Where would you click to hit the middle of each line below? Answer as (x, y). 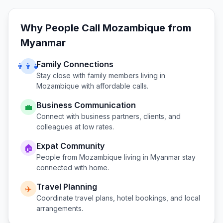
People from (58, 157)
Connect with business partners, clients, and (109, 116)
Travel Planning (67, 187)
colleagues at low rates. (75, 127)
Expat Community (70, 146)
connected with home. (73, 167)
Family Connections (75, 64)
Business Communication (86, 105)
